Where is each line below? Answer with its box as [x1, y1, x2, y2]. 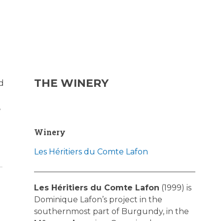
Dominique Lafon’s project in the [34, 195, 162, 204]
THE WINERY [34, 76, 109, 90]
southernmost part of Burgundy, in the [34, 207, 189, 216]
